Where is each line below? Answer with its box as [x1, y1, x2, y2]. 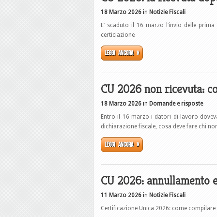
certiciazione [101, 31, 135, 38]
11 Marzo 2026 [101, 192, 141, 199]
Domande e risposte [149, 100, 203, 107]
